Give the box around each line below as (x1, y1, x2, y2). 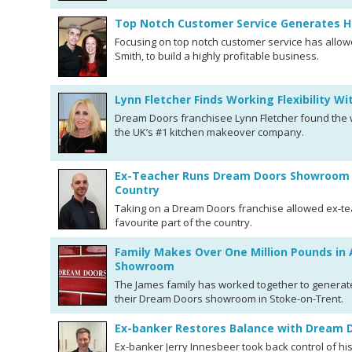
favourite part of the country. (115, 215, 252, 229)
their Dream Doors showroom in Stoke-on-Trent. (115, 291, 343, 306)
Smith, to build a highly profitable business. (115, 49, 319, 63)
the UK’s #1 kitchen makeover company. (115, 125, 304, 139)
